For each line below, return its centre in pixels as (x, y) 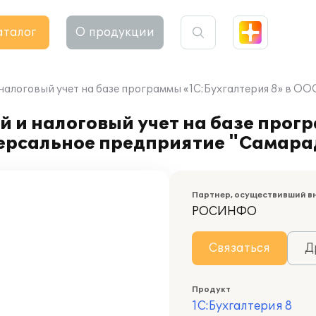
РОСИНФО (224, 212)
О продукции (115, 32)
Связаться (239, 248)
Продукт (211, 290)
